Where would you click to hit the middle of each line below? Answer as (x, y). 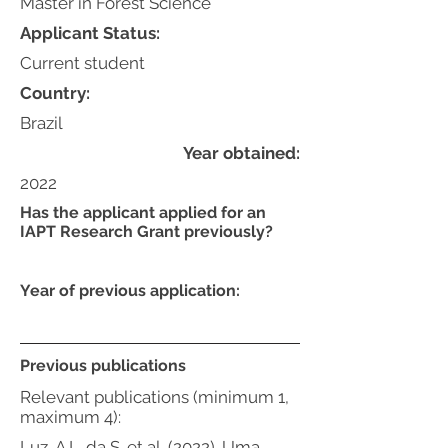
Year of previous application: (130, 290)
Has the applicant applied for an (143, 212)
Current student (82, 63)
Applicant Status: (90, 33)
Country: (55, 93)
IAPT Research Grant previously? (146, 231)
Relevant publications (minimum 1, (154, 397)
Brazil (41, 123)
